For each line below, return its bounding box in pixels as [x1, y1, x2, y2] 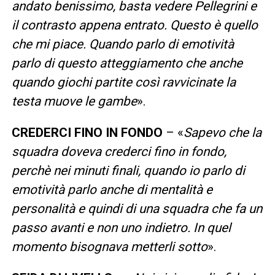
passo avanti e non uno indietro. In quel [11, 220, 231, 235]
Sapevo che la [183, 125, 261, 140]
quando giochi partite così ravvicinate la [11, 74, 236, 90]
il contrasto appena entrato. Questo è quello [11, 17, 258, 33]
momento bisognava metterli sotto [11, 239, 207, 254]
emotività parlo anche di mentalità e [11, 182, 212, 197]
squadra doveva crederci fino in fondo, [11, 144, 227, 159]
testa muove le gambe [11, 93, 137, 109]
